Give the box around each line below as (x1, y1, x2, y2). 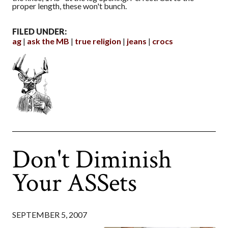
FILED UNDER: (12, 26, 67, 37)
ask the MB (27, 36, 69, 46)
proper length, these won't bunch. (12, 1, 127, 11)
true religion (75, 36, 121, 46)
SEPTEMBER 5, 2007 (12, 209, 87, 219)
